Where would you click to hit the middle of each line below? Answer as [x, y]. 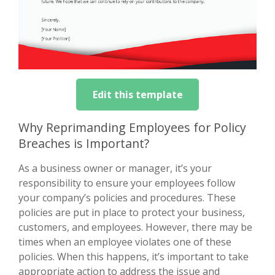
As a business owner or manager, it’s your [115, 168]
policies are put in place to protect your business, [132, 212]
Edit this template [137, 94]
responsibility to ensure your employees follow [127, 183]
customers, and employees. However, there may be [135, 227]
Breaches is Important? [84, 143]
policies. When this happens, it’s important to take [134, 256]
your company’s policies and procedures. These [127, 197]
